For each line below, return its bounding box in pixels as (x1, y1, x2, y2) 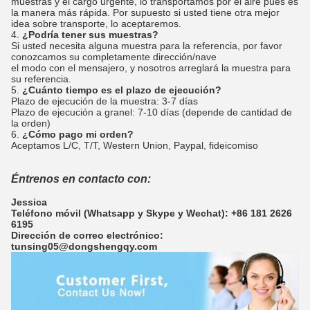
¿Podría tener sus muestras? (22, 28, 158, 40)
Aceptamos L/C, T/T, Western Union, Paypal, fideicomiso (11, 139, 258, 151)
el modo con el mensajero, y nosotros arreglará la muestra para (11, 62, 291, 73)
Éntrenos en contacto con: (11, 172, 151, 185)
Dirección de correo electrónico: (11, 229, 163, 241)
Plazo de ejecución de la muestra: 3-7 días (11, 95, 198, 107)
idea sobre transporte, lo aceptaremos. (11, 17, 181, 29)
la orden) (11, 117, 51, 129)
